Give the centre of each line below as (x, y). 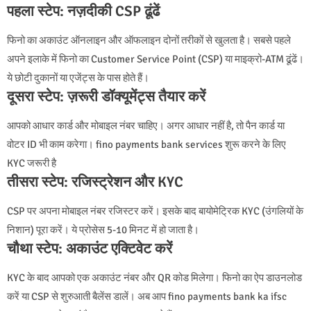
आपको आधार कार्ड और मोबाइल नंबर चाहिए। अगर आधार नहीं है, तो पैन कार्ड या (146, 125)
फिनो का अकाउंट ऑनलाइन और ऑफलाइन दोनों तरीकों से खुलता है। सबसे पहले (149, 40)
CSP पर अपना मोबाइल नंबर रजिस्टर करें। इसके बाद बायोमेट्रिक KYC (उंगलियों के (155, 211)
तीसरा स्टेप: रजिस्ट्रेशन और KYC (95, 182)
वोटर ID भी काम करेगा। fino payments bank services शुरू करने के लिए (146, 144)
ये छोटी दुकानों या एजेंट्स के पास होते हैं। (78, 77)
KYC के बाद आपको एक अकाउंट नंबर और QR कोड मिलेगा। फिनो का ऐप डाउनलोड (154, 277)
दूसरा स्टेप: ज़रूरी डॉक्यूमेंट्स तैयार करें (106, 96)
